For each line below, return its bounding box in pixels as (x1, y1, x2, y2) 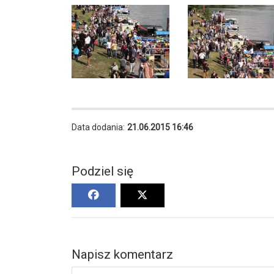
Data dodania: (72, 122, 125, 132)
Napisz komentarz (72, 247, 173, 262)
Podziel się (72, 164, 133, 179)
